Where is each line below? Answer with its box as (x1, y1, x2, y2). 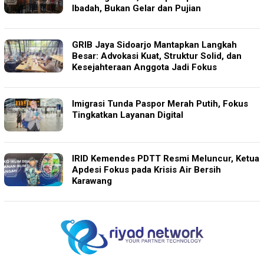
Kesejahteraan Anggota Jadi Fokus (72, 61, 217, 72)
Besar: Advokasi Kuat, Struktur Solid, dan (72, 50, 242, 61)
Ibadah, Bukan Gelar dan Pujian (72, 2, 203, 14)
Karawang (72, 175, 112, 186)
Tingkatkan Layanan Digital (72, 109, 183, 120)
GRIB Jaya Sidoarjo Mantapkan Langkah (72, 39, 237, 50)
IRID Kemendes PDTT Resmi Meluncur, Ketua (72, 153, 259, 164)
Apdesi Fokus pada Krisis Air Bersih (72, 164, 221, 175)
